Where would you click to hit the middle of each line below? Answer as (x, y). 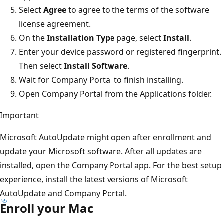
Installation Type (81, 38)
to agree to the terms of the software (138, 10)
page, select (139, 38)
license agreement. (55, 24)
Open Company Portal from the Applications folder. (115, 93)
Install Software (96, 65)
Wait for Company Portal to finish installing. (101, 79)
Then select (41, 65)
